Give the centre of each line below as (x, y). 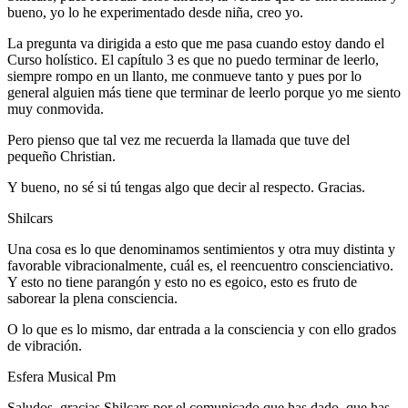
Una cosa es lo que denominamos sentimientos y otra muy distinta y (201, 249)
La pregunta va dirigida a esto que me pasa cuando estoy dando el (196, 43)
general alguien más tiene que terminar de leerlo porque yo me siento (204, 92)
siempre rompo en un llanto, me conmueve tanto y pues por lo (184, 76)
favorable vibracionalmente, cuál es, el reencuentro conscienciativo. (200, 265)
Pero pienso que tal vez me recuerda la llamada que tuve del (178, 139)
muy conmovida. (56, 108)
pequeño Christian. (61, 156)
